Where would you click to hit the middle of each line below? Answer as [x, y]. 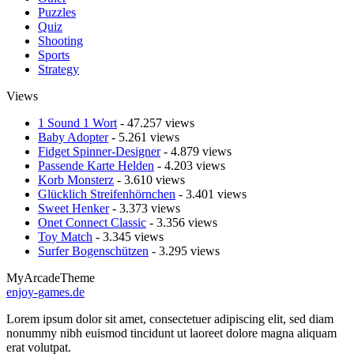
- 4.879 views [196, 151]
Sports [54, 55]
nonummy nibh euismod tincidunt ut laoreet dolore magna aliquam [171, 333]
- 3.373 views [145, 208]
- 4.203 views [190, 166]
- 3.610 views [149, 180]
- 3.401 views [211, 194]
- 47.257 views [156, 123]
